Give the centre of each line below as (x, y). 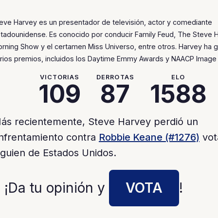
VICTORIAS (60, 77)
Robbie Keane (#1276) (149, 137)
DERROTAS (115, 77)
